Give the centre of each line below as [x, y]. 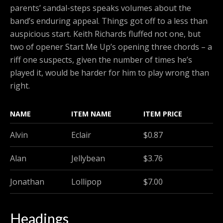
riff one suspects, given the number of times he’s [101, 60]
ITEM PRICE [163, 114]
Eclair [81, 135]
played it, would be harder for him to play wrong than [110, 73]
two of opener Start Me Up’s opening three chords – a [111, 47]
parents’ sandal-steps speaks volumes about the [101, 8]
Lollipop [86, 182]
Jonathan [27, 182]
